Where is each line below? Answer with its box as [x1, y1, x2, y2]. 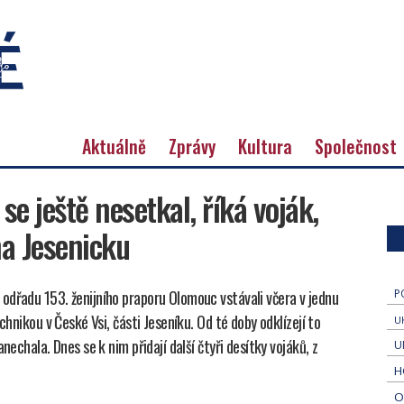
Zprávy [169, 132, 216, 160]
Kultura [238, 132, 292, 160]
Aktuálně [82, 132, 146, 160]
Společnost [315, 132, 397, 160]
